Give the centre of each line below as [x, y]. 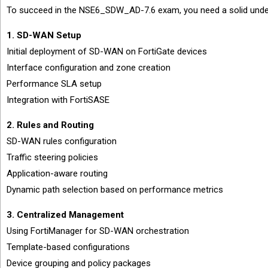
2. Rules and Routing [50, 125]
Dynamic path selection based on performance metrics [115, 190]
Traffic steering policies [52, 157]
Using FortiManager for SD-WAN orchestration [98, 231]
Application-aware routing [57, 173]
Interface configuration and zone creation [89, 68]
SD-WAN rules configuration [62, 141]
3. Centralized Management [65, 215]
